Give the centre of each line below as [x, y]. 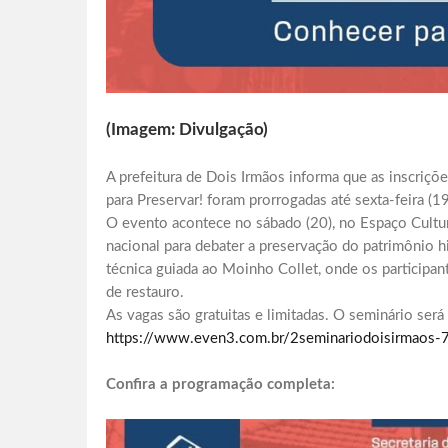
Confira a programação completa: [220, 385]
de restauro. [145, 293]
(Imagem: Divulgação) [187, 130]
